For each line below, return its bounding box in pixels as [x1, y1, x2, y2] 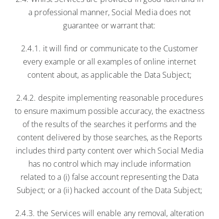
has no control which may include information [28, 158, 191, 169]
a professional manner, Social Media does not [28, 6, 191, 18]
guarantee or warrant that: [63, 20, 156, 31]
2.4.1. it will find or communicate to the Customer [21, 43, 198, 54]
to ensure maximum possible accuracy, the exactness [15, 105, 204, 116]
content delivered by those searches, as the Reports [17, 131, 202, 143]
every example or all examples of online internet [23, 56, 196, 67]
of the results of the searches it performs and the [22, 118, 197, 130]
